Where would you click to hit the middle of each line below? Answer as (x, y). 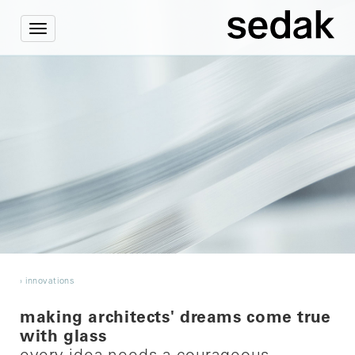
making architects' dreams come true (176, 319)
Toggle (53, 38)
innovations (50, 282)
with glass (63, 338)
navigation (63, 70)
